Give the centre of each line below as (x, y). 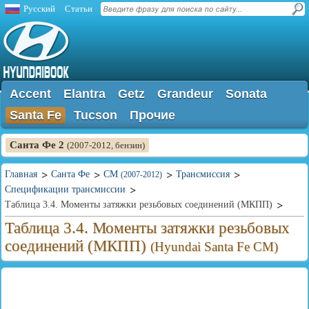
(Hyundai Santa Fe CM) (214, 247)
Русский (39, 9)
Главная (21, 174)
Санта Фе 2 (38, 145)
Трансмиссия (203, 174)
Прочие (152, 115)
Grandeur (185, 94)
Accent (30, 94)
